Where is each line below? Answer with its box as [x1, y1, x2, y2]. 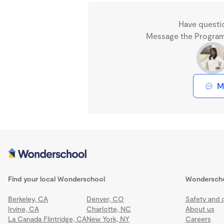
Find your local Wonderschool [8, 174, 105, 183]
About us [185, 204, 214, 213]
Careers [185, 214, 211, 223]
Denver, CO [86, 194, 124, 203]
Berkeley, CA [8, 194, 48, 203]
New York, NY [86, 214, 129, 223]
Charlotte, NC [86, 204, 131, 213]
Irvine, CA [8, 204, 39, 213]
